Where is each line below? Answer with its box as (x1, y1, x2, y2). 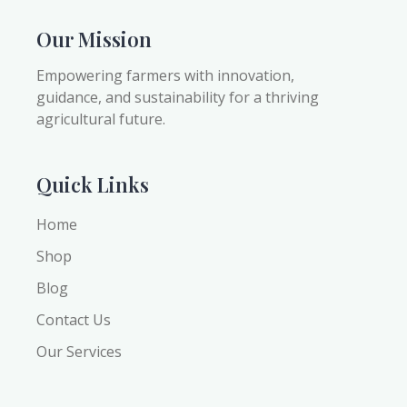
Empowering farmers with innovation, (36, 65, 294, 86)
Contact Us (36, 310, 111, 331)
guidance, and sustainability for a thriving (36, 87, 319, 108)
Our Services (36, 342, 122, 362)
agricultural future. (36, 109, 165, 130)
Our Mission (36, 25, 152, 54)
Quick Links (36, 171, 149, 199)
